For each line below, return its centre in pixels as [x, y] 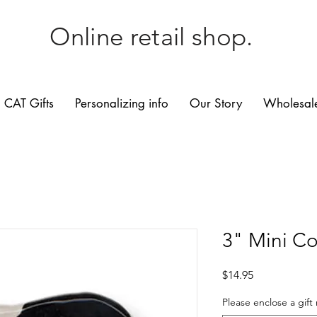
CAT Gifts [29, 103]
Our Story [215, 103]
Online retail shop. [151, 36]
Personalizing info [121, 103]
